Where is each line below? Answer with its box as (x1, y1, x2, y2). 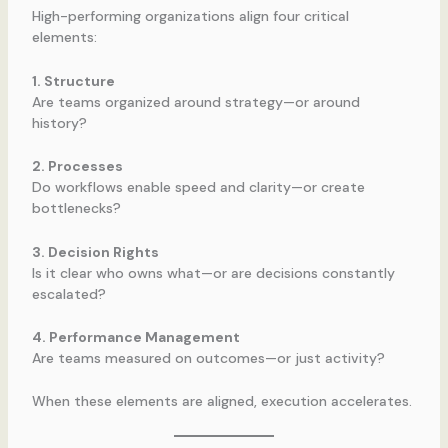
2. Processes (31, 157, 123, 176)
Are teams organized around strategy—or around (31, 92, 360, 111)
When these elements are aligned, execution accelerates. (31, 392, 412, 411)
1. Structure (31, 71, 115, 90)
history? (31, 113, 87, 132)
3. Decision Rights (31, 242, 159, 261)
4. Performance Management (31, 328, 240, 347)
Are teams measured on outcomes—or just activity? (31, 349, 385, 368)
